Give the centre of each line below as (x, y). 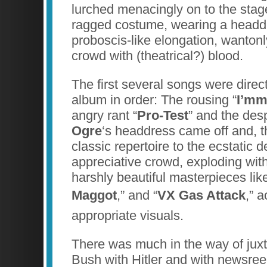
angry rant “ (104, 115)
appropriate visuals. (128, 215)
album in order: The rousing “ (154, 100)
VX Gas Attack (201, 195)
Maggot (94, 195)
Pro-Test (163, 115)
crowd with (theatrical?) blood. (157, 56)
